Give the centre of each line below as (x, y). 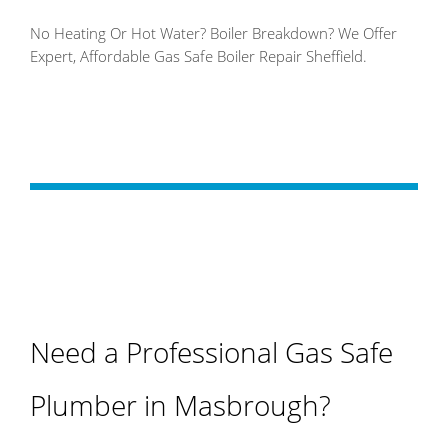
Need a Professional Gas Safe (211, 352)
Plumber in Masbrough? (180, 405)
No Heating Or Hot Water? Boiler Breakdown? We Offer (213, 33)
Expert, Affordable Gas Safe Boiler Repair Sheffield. (198, 56)
